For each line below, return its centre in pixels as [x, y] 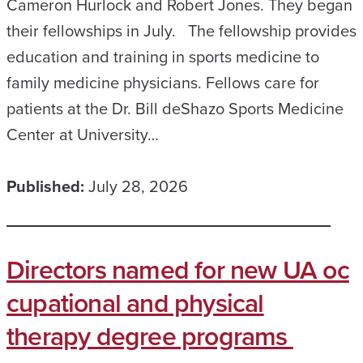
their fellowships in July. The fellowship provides [181, 30]
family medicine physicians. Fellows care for [163, 82]
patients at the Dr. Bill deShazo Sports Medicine [175, 108]
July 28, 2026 [138, 186]
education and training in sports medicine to [163, 56]
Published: [45, 186]
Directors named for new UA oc [178, 269]
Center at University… [83, 134]
